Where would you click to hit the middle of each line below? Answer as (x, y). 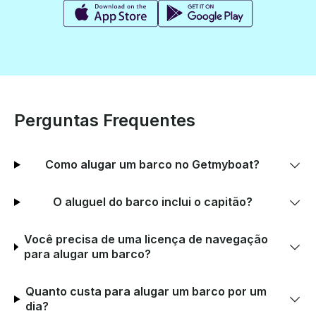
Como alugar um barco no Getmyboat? (153, 165)
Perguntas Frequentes (105, 121)
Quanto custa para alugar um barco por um (146, 292)
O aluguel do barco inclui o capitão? (152, 202)
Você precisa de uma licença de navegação (146, 239)
